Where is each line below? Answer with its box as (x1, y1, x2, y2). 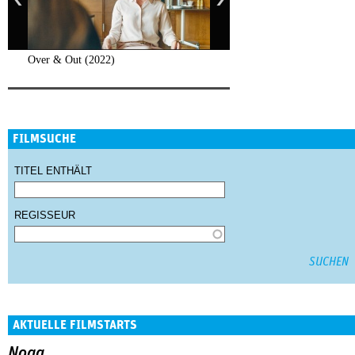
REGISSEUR (14, 209, 75, 222)
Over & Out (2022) (28, 54, 115, 67)
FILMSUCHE (13, 132, 76, 146)
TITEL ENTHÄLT (14, 165, 92, 177)
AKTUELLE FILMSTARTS (13, 319, 137, 332)
